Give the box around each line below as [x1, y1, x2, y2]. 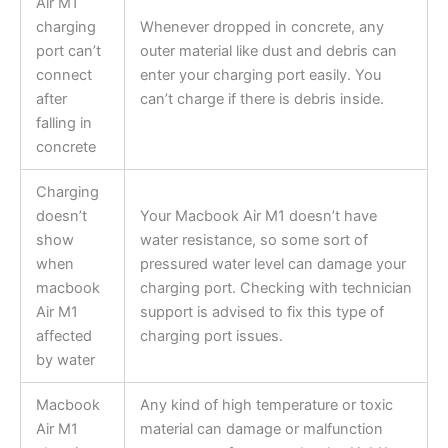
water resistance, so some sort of [139, 231, 368, 250]
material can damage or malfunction [139, 420, 383, 439]
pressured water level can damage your [139, 255, 406, 274]
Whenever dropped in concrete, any [139, 18, 384, 37]
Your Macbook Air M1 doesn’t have [139, 207, 377, 226]
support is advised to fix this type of [139, 303, 384, 322]
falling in [35, 114, 92, 133]
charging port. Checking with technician [139, 279, 412, 298]
